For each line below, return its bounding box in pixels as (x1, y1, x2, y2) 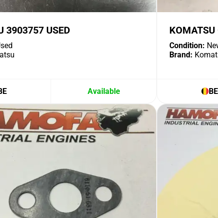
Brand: (169, 50, 193, 59)
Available (87, 87, 120, 96)
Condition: (169, 41, 205, 50)
